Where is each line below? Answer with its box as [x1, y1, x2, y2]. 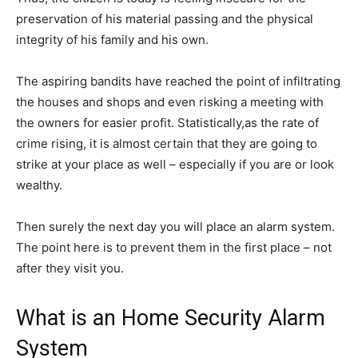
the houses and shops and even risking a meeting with [16, 94, 324, 110]
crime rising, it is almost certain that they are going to [16, 136, 317, 152]
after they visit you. [16, 261, 124, 276]
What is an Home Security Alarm [16, 305, 325, 332]
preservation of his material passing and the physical [16, 11, 313, 27]
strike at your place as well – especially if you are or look [16, 157, 334, 173]
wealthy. [16, 177, 62, 193]
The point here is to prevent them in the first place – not [16, 240, 332, 256]
